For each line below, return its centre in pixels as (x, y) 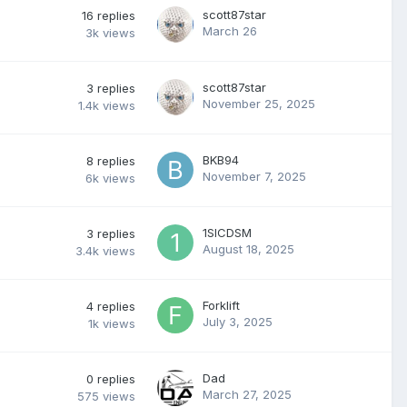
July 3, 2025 (238, 322)
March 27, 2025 (247, 394)
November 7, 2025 (254, 176)
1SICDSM (227, 233)
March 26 (230, 31)
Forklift (221, 305)
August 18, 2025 (248, 249)
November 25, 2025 (259, 104)
